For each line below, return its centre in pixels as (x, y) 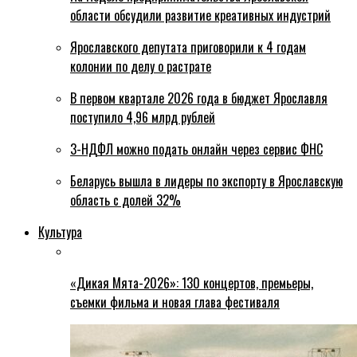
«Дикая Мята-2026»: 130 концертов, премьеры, (192, 283)
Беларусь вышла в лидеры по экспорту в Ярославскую (206, 181)
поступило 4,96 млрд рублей (143, 118)
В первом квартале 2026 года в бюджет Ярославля (199, 98)
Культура (60, 232)
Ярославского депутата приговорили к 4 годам (188, 47)
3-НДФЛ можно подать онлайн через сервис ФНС (196, 149)
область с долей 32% (126, 200)
